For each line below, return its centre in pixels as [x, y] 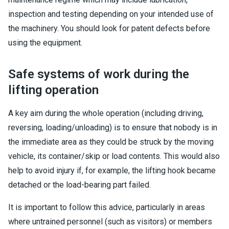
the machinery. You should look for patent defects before [109, 28]
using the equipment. [45, 43]
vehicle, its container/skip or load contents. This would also [114, 156]
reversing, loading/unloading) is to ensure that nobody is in [113, 128]
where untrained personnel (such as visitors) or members [110, 222]
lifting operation [53, 90]
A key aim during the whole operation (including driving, [106, 113]
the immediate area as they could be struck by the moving [111, 142]
